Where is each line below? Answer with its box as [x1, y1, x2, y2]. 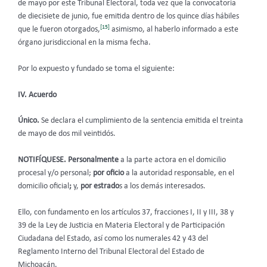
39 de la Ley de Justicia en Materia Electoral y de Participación [18, 222, 225, 230]
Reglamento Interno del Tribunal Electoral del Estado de [18, 248, 204, 256]
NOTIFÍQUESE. [18, 156, 66, 164]
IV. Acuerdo [18, 91, 57, 99]
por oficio [93, 169, 124, 178]
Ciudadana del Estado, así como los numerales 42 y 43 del [18, 235, 208, 243]
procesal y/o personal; [18, 169, 93, 178]
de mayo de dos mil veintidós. [18, 130, 116, 138]
